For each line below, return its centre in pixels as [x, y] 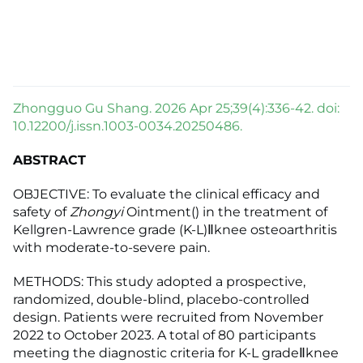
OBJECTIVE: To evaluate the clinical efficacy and [167, 194]
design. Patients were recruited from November [168, 318]
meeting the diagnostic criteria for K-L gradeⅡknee [176, 353]
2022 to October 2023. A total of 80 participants [164, 335]
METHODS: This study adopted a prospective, [159, 282]
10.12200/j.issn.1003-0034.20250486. [128, 126]
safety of [41, 212]
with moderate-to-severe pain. [111, 248]
